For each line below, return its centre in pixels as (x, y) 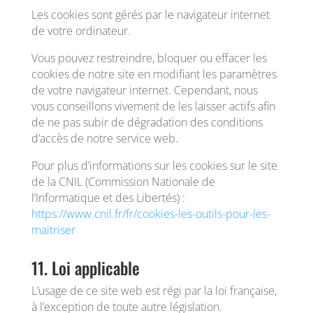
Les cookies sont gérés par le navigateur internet (150, 15)
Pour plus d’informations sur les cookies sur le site (154, 166)
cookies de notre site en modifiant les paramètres (154, 74)
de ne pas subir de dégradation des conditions (147, 122)
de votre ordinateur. (81, 31)
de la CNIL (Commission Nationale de (123, 182)
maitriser (53, 230)
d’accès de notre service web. (104, 138)
